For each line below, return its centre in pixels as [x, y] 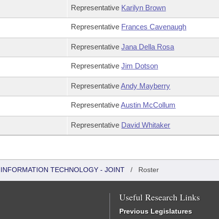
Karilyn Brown [144, 8]
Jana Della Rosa [148, 47]
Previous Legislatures [156, 211]
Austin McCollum [148, 105]
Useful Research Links [160, 197]
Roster [149, 170]
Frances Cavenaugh [154, 27]
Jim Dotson [140, 66]
